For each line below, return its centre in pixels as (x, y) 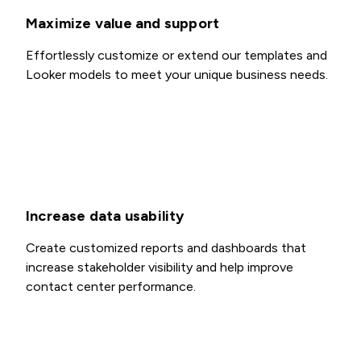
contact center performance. (111, 287)
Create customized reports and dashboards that (166, 248)
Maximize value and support (123, 24)
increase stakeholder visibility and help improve (160, 268)
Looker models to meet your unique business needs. (177, 75)
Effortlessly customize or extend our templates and (176, 56)
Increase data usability (105, 216)
